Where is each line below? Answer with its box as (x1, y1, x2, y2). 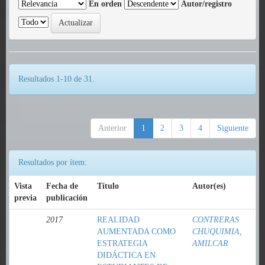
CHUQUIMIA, (192, 227, 242, 236)
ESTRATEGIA (97, 239, 147, 248)
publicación (46, 193, 88, 202)
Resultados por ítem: (18, 158, 87, 167)
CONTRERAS (192, 215, 239, 224)
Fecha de (46, 182, 78, 190)
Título (97, 182, 119, 190)
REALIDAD (97, 215, 140, 224)
